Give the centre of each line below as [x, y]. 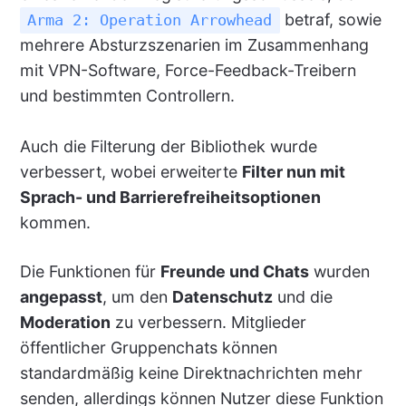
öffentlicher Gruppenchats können [148, 348]
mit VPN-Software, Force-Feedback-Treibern [188, 71]
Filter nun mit [293, 172]
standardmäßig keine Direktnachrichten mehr [191, 373]
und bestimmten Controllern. [127, 96]
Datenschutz [222, 297]
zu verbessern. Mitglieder [208, 323]
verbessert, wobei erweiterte [130, 172]
